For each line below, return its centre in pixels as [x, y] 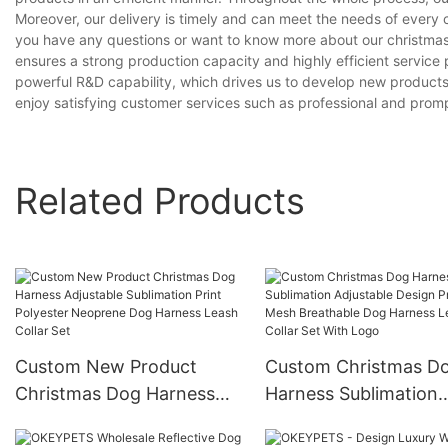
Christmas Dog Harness [115, 394]
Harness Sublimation [351, 394]
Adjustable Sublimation [111, 421]
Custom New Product [106, 367]
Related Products [160, 200]
